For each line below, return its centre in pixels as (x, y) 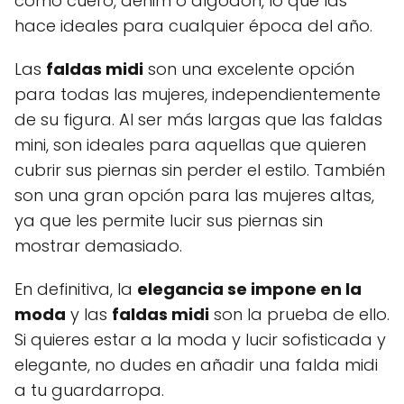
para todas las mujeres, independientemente (197, 94)
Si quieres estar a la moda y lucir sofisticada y (200, 339)
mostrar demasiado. (98, 245)
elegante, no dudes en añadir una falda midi (196, 364)
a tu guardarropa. (89, 390)
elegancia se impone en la (249, 289)
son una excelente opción (249, 69)
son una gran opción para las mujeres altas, (194, 195)
